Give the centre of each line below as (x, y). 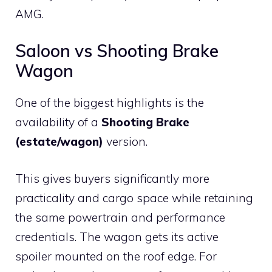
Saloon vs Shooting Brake (117, 51)
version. (125, 142)
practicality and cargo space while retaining (134, 198)
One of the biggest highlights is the (110, 103)
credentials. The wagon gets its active (117, 236)
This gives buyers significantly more (112, 178)
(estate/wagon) (59, 142)
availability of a (58, 122)
